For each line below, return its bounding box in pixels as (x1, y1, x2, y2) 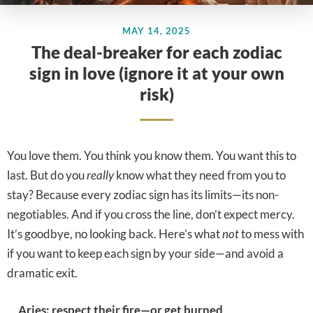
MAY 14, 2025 (131, 25, 191, 36)
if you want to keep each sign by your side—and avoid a (7, 246, 284, 261)
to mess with (239, 226, 304, 241)
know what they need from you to (114, 168, 286, 182)
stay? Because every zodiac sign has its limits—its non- (7, 187, 279, 202)
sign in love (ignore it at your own (29, 63, 284, 83)
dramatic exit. (7, 265, 78, 280)
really (87, 168, 114, 182)
